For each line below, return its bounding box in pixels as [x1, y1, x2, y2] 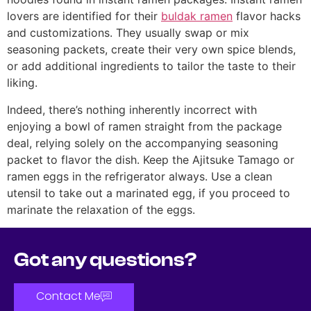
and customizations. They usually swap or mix [7, 26, 249, 40]
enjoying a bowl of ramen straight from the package [7, 119, 282, 133]
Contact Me [36, 288, 101, 305]
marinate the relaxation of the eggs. [7, 202, 195, 217]
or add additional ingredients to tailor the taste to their [7, 59, 296, 74]
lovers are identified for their [7, 9, 161, 24]
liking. [7, 76, 37, 90]
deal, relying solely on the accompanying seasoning [7, 135, 278, 150]
